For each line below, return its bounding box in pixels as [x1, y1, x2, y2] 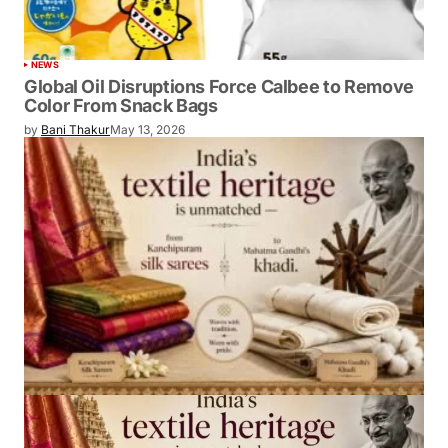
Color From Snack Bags [24, 95, 218, 117]
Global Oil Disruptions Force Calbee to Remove [24, 76, 414, 98]
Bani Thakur [41, 122, 110, 138]
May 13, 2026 [110, 122, 185, 138]
